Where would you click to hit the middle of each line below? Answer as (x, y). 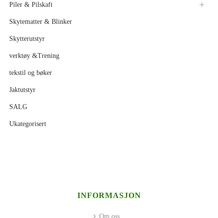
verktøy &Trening (34, 55)
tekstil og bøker (31, 73)
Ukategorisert (28, 124)
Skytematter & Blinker (41, 21)
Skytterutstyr (27, 38)
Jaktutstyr (22, 90)
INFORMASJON (109, 195)
